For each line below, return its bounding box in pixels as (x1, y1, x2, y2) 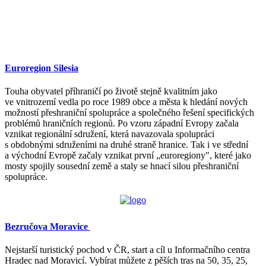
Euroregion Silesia (5, 63, 78, 74)
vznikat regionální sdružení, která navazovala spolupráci (5, 129, 214, 140)
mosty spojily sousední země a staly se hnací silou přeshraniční (5, 161, 239, 172)
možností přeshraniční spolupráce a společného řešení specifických (5, 107, 254, 118)
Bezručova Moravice (5, 221, 90, 232)
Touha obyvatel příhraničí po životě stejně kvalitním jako (5, 86, 217, 97)
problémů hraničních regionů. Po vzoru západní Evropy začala (5, 118, 239, 129)
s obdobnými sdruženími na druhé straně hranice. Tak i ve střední (5, 140, 248, 150)
